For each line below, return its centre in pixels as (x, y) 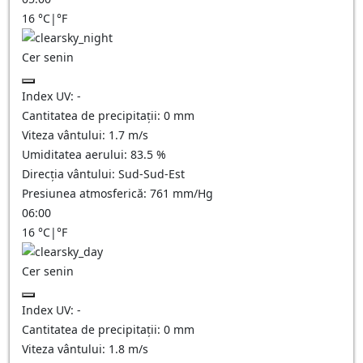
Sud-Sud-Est (152, 174)
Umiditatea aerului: (76, 154)
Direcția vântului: (70, 174)
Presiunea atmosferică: (86, 193)
